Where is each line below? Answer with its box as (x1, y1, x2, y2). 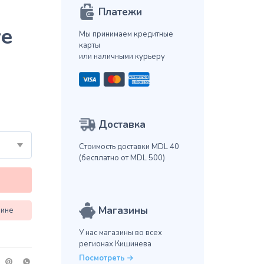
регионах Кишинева (78, 239, 151, 250)
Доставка (98, 118, 146, 132)
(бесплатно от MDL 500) (78, 153, 165, 164)
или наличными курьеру (78, 51, 165, 62)
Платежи (98, 5, 142, 19)
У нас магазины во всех (78, 227, 162, 239)
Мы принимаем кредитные (78, 29, 173, 40)
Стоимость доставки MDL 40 (78, 141, 179, 153)
